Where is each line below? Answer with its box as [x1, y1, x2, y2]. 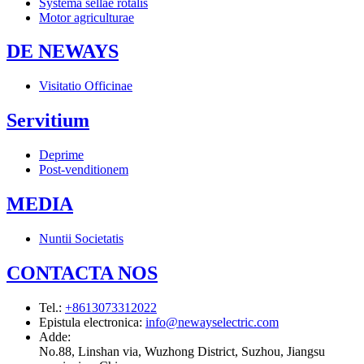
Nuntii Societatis [39, 232, 123, 245]
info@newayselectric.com [145, 314, 279, 329]
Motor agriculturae [39, 10, 134, 24]
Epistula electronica [39, 314, 139, 329]
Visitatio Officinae [39, 79, 132, 93]
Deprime [39, 148, 84, 162]
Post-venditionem [39, 162, 128, 177]
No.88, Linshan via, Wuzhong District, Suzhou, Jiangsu [39, 344, 325, 358]
